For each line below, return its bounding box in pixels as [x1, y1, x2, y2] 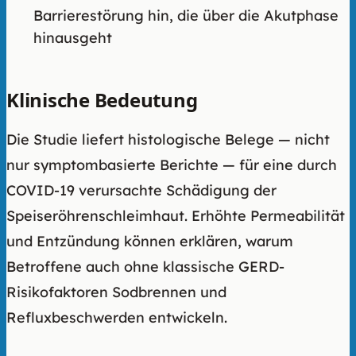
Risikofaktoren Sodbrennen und [6, 282, 226, 301]
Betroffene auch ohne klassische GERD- [6, 257, 284, 276]
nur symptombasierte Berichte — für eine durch [6, 155, 337, 174]
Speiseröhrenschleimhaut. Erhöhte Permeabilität [6, 206, 345, 225]
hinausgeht [33, 28, 112, 47]
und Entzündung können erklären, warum [6, 231, 293, 250]
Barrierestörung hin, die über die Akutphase [33, 6, 339, 25]
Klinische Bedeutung [6, 86, 198, 113]
